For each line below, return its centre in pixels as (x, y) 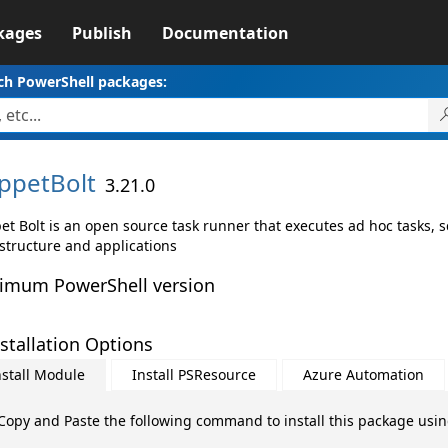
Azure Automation (363, 374)
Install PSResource (193, 374)
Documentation (225, 33)
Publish (101, 33)
